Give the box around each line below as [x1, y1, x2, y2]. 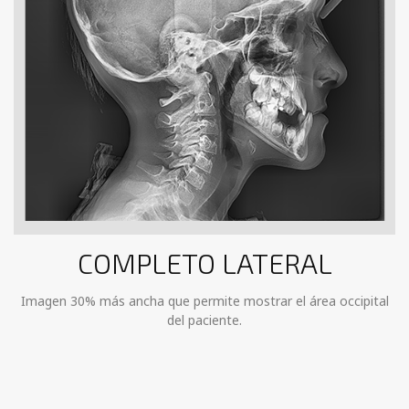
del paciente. [167, 311, 242, 330]
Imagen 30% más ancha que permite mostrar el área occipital [20, 292, 389, 310]
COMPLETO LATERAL [77, 246, 332, 280]
